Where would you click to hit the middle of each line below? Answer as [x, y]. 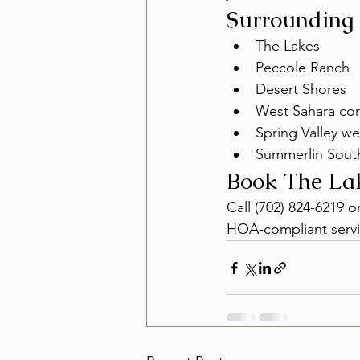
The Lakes [288, 46]
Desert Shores [301, 89]
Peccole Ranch [303, 67]
